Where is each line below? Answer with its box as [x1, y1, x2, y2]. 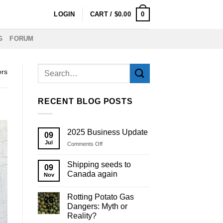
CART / [90, 10, 114, 18]
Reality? [67, 211, 97, 220]
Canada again [67, 169, 117, 178]
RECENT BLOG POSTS [38, 97, 133, 106]
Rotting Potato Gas [67, 192, 134, 201]
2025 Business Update [67, 127, 148, 136]
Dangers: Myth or [67, 202, 127, 211]
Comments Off [67, 140, 103, 147]
